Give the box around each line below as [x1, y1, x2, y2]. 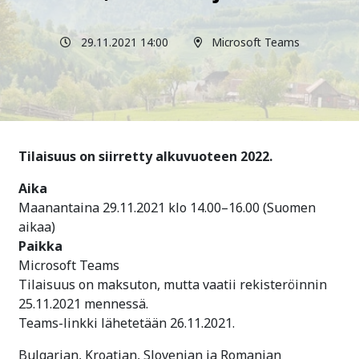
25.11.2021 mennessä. [18, 294, 222, 313]
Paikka [18, 236, 63, 255]
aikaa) [18, 217, 55, 236]
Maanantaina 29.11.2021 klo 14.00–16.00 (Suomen [18, 198, 316, 216]
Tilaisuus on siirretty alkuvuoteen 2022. [18, 147, 272, 165]
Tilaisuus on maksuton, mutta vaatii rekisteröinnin [18, 275, 327, 293]
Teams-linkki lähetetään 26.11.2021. [18, 313, 235, 332]
